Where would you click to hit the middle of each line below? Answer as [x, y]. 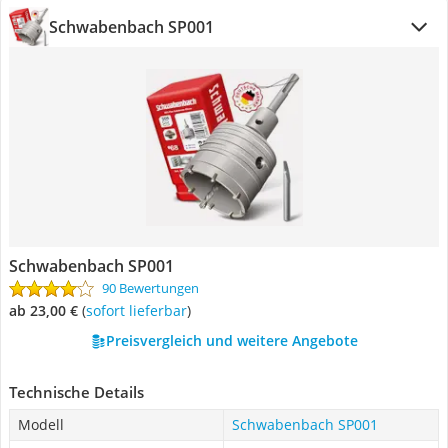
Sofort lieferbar [140, 310]
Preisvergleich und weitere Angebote [231, 340]
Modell [41, 424]
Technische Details [76, 392]
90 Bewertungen [150, 288]
